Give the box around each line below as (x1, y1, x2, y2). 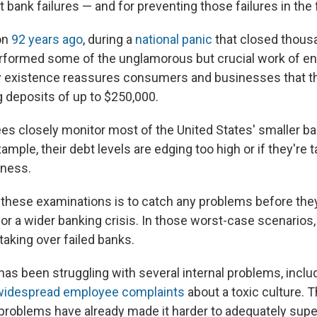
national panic (135, 32, 212, 47)
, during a (83, 32, 135, 47)
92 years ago (11, 32, 83, 47)
